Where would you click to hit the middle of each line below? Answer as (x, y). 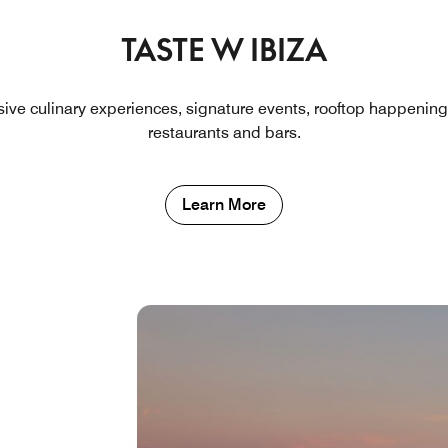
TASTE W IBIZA (224, 49)
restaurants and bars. (224, 132)
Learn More (224, 204)
